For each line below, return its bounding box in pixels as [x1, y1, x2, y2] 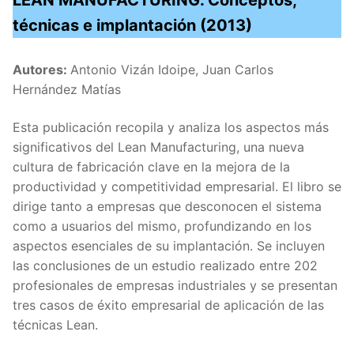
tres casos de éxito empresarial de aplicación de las [13, 296, 324, 313]
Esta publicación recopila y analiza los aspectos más [13, 119, 329, 135]
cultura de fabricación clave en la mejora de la [13, 158, 290, 175]
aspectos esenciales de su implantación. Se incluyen [13, 237, 325, 254]
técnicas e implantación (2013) [13, 16, 252, 36]
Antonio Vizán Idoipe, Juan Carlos [70, 62, 273, 78]
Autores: [13, 62, 70, 78]
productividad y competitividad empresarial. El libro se [13, 178, 341, 194]
